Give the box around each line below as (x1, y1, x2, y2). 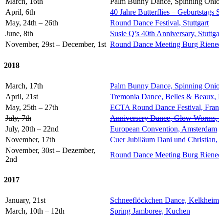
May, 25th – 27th (5, 103, 58, 111)
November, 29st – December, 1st (5, 40, 106, 49)
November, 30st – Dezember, (5, 146, 95, 154)
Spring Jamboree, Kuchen (110, 207, 190, 216)
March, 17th (5, 81, 43, 90)
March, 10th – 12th (5, 207, 65, 216)
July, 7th (5, 113, 31, 122)
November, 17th (5, 135, 55, 144)
